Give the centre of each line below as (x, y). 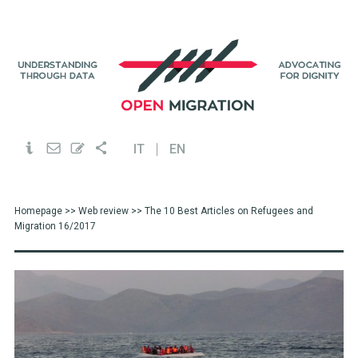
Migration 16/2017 (55, 226)
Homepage (38, 211)
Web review (103, 211)
